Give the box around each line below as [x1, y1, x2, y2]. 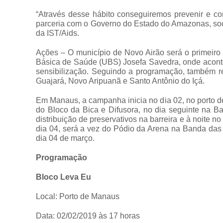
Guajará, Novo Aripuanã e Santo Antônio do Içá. [36, 76, 205, 85]
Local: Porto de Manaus [36, 192, 119, 201]
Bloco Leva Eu [36, 172, 91, 181]
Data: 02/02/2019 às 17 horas [36, 211, 140, 220]
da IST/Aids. [36, 28, 79, 37]
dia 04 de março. [36, 133, 95, 142]
